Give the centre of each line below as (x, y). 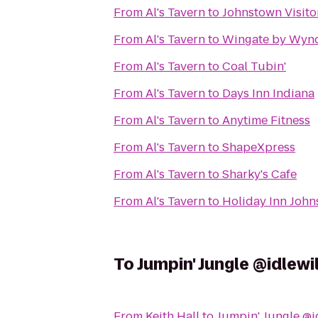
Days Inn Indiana (268, 93)
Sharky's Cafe (259, 174)
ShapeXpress (259, 147)
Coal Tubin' (254, 66)
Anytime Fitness (266, 120)
